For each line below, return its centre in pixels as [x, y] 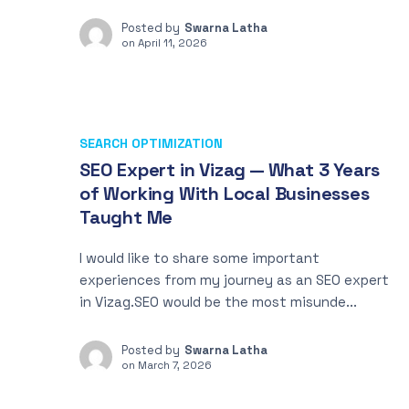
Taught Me [126, 217]
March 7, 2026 [175, 365]
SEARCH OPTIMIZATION [151, 143]
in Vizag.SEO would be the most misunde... [218, 302]
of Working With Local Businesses [225, 194]
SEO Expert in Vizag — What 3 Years [230, 170]
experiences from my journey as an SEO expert [234, 280]
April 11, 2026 [173, 42]
